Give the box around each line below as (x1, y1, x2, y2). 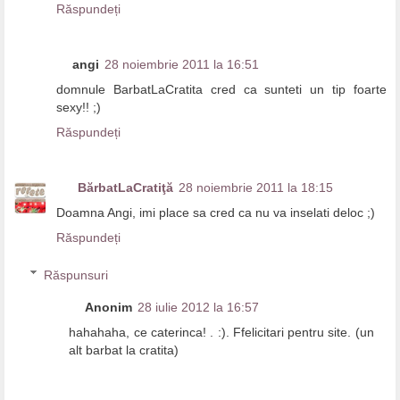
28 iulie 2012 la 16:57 (137, 299, 260, 314)
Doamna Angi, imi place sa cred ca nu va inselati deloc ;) (56, 205, 375, 221)
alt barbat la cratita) (69, 342, 179, 357)
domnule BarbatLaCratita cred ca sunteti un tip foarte (56, 82, 387, 97)
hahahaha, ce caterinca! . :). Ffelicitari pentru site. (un (69, 324, 374, 339)
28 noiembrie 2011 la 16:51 (104, 57, 259, 72)
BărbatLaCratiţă (78, 180, 173, 196)
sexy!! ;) (56, 100, 101, 115)
